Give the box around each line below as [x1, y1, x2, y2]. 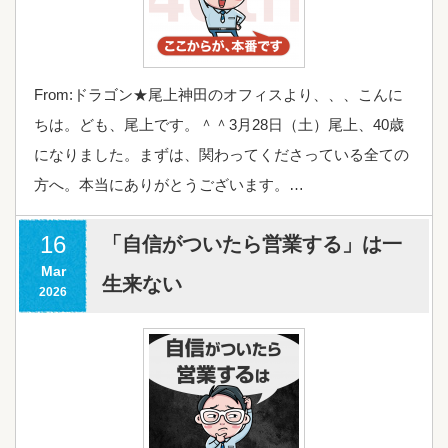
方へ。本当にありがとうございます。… [34, 175, 304, 193]
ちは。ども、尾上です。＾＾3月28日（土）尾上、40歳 [34, 115, 404, 133]
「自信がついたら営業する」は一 [102, 232, 402, 255]
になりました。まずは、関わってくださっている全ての [34, 145, 409, 163]
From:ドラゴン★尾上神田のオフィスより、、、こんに [34, 85, 403, 103]
